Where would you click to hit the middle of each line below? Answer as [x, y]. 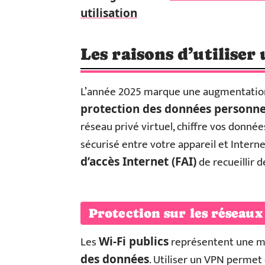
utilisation [109, 13]
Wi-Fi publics [134, 241]
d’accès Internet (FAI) [138, 161]
